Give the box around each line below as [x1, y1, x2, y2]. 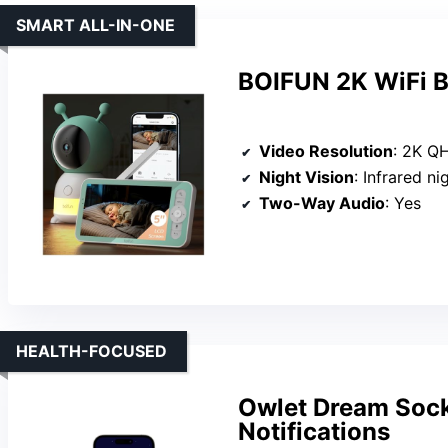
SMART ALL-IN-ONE [16, 15, 175, 36]
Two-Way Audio [259, 192, 385, 213]
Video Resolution [259, 140, 393, 161]
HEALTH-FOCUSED [16, 341, 167, 362]
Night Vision [259, 166, 354, 187]
